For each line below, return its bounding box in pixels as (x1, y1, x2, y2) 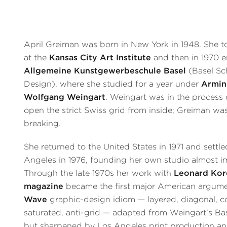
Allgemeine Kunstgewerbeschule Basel (24, 66, 186, 76)
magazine (24, 181, 64, 192)
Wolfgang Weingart (24, 92, 106, 102)
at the (24, 53, 50, 63)
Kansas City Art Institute (49, 53, 152, 63)
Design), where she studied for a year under (24, 79, 202, 89)
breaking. (24, 119, 61, 129)
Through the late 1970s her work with (24, 168, 174, 178)
